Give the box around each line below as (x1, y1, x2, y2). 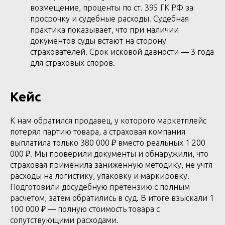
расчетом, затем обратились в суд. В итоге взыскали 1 (10, 193, 214, 202)
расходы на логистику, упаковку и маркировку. (10, 171, 189, 180)
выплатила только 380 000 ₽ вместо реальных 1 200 (10, 138, 205, 147)
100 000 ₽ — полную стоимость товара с (10, 204, 160, 213)
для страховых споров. (30, 58, 115, 67)
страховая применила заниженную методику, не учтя (10, 160, 212, 169)
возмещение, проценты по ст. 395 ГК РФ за (30, 3, 193, 12)
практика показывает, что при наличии (30, 25, 179, 34)
